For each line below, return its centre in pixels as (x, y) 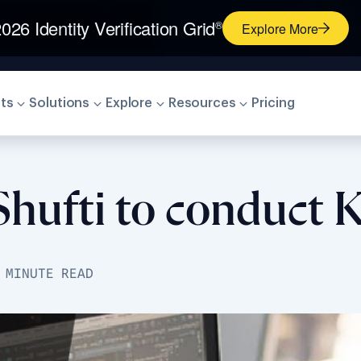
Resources (202, 103)
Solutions (60, 103)
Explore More (280, 28)
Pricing (273, 103)
